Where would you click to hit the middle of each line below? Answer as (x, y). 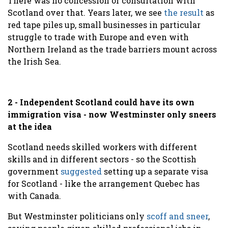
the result (185, 12)
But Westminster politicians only (77, 216)
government (34, 171)
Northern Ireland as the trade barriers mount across (112, 49)
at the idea (30, 126)
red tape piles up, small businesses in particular (104, 24)
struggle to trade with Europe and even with (98, 37)
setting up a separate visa (155, 171)
